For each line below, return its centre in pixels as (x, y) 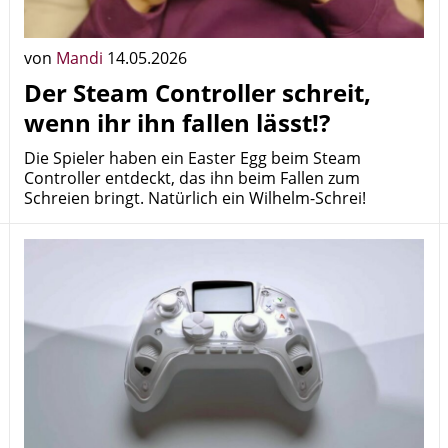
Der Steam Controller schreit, (197, 92)
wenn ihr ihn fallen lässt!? (177, 122)
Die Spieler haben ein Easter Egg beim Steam (192, 158)
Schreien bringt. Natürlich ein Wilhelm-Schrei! (195, 198)
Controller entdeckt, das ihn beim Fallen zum (192, 178)
